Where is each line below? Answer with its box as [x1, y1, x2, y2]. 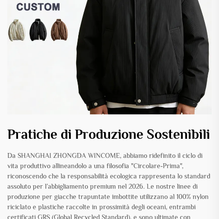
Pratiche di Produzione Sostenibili [7, 127, 210, 142]
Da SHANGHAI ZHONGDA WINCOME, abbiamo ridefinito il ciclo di [7, 152, 202, 160]
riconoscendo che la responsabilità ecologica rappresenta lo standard [7, 172, 210, 180]
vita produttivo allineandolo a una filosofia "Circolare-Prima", [7, 162, 183, 170]
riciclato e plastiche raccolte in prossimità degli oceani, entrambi [7, 203, 196, 211]
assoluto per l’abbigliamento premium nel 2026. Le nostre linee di [7, 182, 197, 191]
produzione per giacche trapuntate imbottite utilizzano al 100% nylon [7, 193, 209, 201]
